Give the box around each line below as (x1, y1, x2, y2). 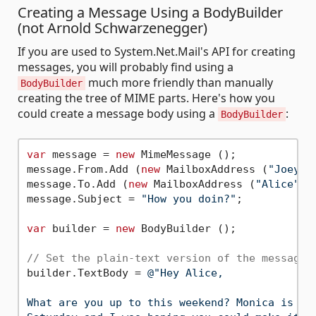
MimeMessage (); (134, 147, 236, 161)
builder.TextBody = (26, 266, 147, 279)
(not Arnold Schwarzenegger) (18, 18, 207, 38)
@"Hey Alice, (147, 266, 224, 279)
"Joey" (267, 162, 306, 176)
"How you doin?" (140, 192, 236, 205)
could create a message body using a (18, 106, 218, 122)
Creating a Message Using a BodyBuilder (18, 3, 283, 23)
